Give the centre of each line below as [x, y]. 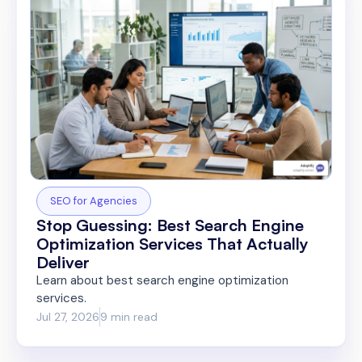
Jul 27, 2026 [68, 316]
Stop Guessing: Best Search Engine [170, 225]
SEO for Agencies [94, 201]
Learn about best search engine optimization [162, 281]
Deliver [63, 263]
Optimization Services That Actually [173, 244]
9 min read [129, 316]
